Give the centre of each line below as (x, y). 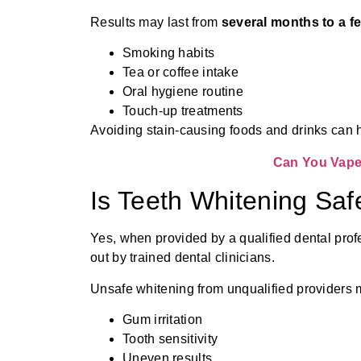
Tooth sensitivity (170, 339)
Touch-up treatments (183, 111)
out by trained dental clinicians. (183, 258)
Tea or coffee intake (180, 73)
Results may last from (156, 22)
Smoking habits (169, 53)
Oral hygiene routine (183, 92)
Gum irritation (163, 320)
